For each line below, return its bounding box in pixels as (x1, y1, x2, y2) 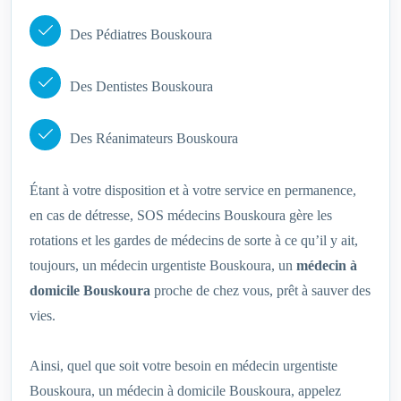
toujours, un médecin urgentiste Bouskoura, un (30, 258, 296, 274)
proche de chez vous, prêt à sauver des (150, 283, 371, 299)
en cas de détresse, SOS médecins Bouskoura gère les (30, 208, 332, 224)
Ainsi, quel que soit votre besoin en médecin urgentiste (30, 358, 337, 374)
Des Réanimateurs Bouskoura (70, 131, 238, 147)
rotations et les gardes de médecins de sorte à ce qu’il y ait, (30, 233, 358, 249)
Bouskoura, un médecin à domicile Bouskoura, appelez (30, 383, 341, 399)
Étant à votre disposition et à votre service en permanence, (30, 183, 356, 199)
